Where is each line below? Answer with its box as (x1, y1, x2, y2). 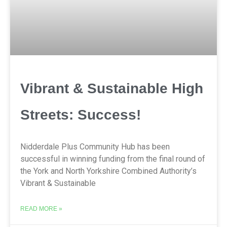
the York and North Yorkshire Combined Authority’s (20, 166, 197, 176)
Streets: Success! (20, 106, 141, 123)
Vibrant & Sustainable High (20, 80, 203, 96)
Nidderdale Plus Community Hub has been (20, 141, 170, 152)
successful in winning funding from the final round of (20, 154, 205, 164)
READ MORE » (20, 205, 62, 212)
